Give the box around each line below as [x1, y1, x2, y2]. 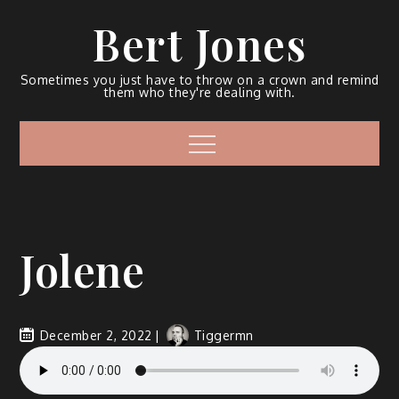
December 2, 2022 [39, 328, 152, 343]
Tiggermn [193, 328, 254, 343]
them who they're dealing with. [103, 85, 296, 100]
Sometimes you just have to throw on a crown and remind [20, 72, 379, 87]
